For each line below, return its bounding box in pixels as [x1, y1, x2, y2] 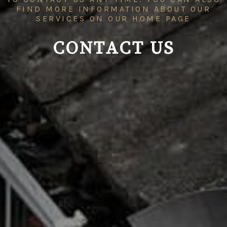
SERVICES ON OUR [36, 13, 133, 23]
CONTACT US [52, 37, 175, 60]
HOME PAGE [132, 13, 191, 23]
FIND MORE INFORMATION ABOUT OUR [16, 4, 211, 14]
